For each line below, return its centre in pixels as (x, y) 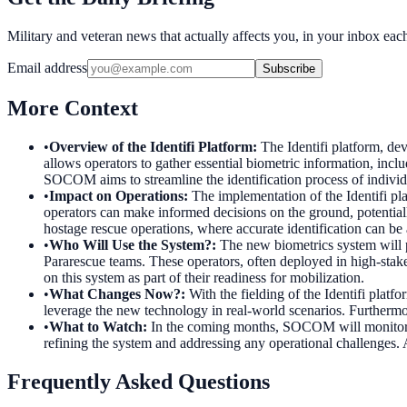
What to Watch (96, 326)
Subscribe (289, 68)
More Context (73, 108)
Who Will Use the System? (130, 244)
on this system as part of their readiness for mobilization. (204, 277)
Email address (47, 67)
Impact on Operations (116, 195)
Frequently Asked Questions (139, 381)
